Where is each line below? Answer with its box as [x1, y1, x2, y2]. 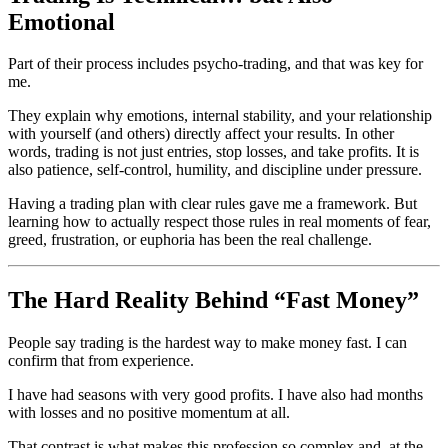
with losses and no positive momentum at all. [8, 404, 290, 422]
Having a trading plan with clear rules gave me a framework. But [8, 195, 417, 213]
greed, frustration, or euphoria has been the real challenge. [8, 231, 372, 249]
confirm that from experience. [8, 352, 194, 370]
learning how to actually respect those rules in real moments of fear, [8, 213, 431, 231]
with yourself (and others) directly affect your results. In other [8, 125, 394, 143]
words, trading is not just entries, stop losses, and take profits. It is [8, 143, 419, 161]
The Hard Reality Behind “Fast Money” [8, 287, 419, 314]
